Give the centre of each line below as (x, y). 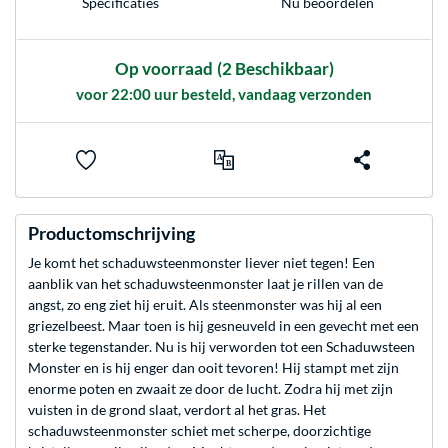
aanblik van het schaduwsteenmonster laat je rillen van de (205, 284)
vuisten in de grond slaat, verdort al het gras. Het (177, 410)
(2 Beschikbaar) (275, 69)
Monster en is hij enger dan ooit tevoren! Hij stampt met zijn (213, 368)
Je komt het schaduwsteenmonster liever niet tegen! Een (201, 263)
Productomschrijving (111, 233)
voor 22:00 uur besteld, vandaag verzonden (224, 94)
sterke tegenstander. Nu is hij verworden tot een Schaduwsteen (221, 347)
